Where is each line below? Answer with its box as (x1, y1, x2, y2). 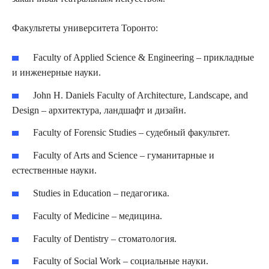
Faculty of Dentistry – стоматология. (33, 233, 177, 244)
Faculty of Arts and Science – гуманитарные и (33, 150, 215, 161)
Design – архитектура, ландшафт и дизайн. (12, 104, 186, 115)
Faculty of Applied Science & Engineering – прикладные (33, 52, 255, 62)
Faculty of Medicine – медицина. (33, 210, 163, 221)
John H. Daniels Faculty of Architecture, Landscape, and (33, 89, 249, 100)
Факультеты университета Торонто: (12, 22, 158, 33)
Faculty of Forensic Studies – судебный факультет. (33, 127, 231, 138)
